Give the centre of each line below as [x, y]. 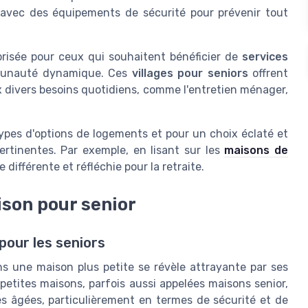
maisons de [256, 151]
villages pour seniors [190, 74]
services [265, 57]
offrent [268, 74]
